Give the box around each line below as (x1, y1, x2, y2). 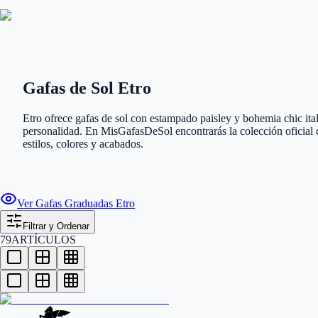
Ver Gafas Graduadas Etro (17, 197, 135, 209)
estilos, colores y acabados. (23, 137, 143, 150)
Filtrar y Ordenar (23, 220, 89, 231)
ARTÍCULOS (11, 233, 76, 246)
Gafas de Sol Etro (23, 78, 151, 97)
